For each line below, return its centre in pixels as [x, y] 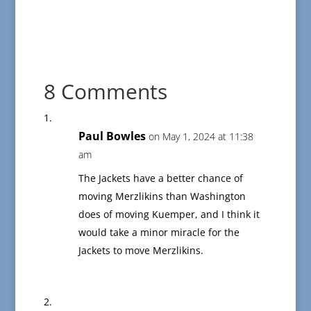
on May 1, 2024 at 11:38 [201, 137]
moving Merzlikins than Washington [162, 196]
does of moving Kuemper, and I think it [169, 215]
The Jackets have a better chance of [160, 178]
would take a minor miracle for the [159, 233]
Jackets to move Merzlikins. [141, 251]
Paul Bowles [112, 136]
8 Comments [105, 92]
